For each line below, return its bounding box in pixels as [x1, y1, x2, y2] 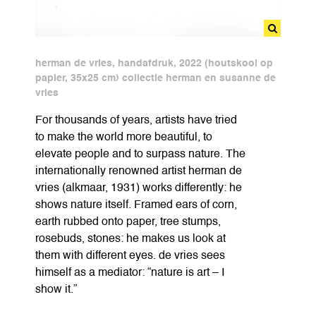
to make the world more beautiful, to [35, 131, 212, 143]
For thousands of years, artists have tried [35, 114, 237, 126]
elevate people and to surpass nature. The [35, 148, 245, 160]
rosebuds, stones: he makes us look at [35, 233, 226, 245]
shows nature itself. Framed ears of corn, [35, 199, 237, 211]
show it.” [35, 284, 77, 296]
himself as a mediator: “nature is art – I [35, 267, 224, 279]
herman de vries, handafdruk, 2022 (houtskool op [35, 58, 273, 68]
